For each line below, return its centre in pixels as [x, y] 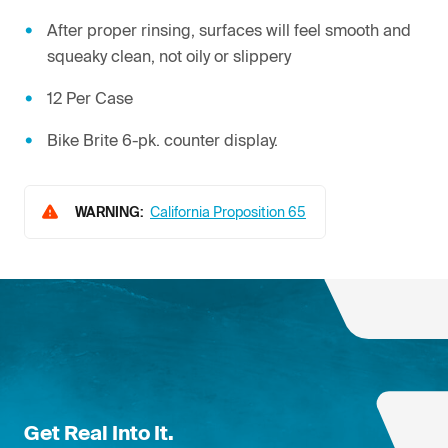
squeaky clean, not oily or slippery [168, 55]
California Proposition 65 [228, 211]
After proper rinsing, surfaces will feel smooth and [228, 29]
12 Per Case [89, 97]
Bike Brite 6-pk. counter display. [162, 139]
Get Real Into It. [99, 432]
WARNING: [112, 211]
